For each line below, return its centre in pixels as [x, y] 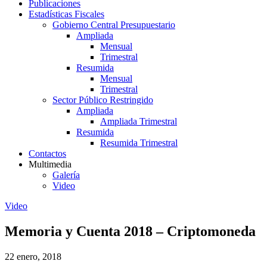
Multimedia [50, 164]
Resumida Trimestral [139, 143]
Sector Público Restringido [103, 100]
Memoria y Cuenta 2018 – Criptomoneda [130, 231]
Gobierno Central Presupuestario [114, 25]
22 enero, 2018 [33, 256]
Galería [66, 175]
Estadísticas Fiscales [66, 14]
